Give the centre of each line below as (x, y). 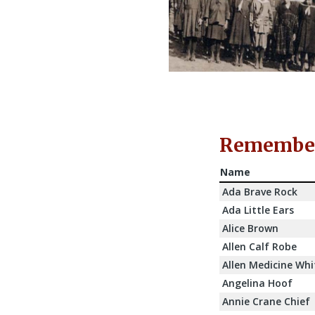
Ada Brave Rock (260, 191)
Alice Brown (250, 228)
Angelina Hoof (257, 283)
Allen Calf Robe (259, 246)
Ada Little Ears (258, 210)
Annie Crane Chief (266, 301)
